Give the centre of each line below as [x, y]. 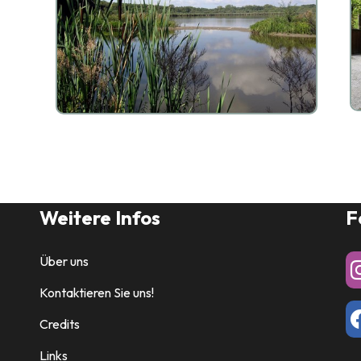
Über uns [64, 261]
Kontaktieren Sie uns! [96, 293]
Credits [59, 324]
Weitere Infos [100, 218]
